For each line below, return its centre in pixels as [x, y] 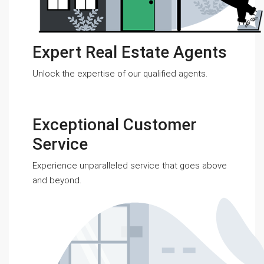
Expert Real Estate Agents [130, 52]
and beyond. [57, 180]
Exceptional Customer [115, 125]
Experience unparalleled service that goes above [130, 166]
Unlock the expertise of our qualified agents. [120, 74]
